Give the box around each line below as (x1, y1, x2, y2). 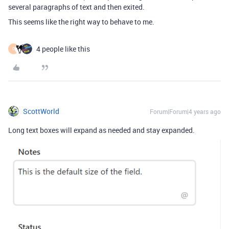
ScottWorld (23, 106, 59, 116)
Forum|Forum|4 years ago (150, 107, 221, 116)
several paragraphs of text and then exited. (8, 2, 145, 12)
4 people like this (36, 43, 90, 54)
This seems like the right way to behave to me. (8, 16, 154, 27)
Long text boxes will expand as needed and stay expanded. (8, 125, 195, 135)
